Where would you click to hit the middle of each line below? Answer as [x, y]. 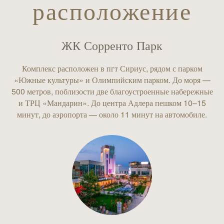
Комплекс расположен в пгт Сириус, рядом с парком [112, 68]
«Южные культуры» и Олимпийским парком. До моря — [112, 80]
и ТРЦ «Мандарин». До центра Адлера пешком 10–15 [112, 103]
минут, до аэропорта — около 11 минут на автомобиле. [112, 114]
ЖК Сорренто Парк [112, 45]
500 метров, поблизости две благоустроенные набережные [112, 91]
